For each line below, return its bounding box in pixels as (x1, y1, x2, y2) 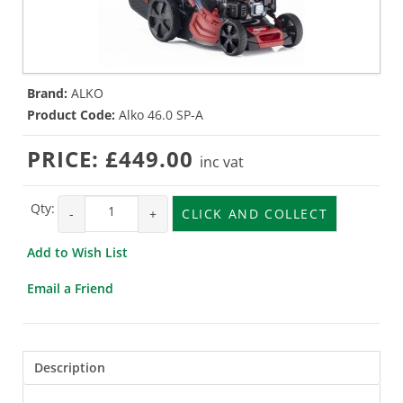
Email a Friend (27, 279, 113, 297)
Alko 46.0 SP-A (119, 105, 203, 123)
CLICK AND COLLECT (182, 204, 328, 222)
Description (34, 358, 105, 376)
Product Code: (27, 105, 115, 123)
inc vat (200, 151, 244, 172)
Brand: (27, 84, 67, 102)
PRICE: (27, 143, 105, 174)
